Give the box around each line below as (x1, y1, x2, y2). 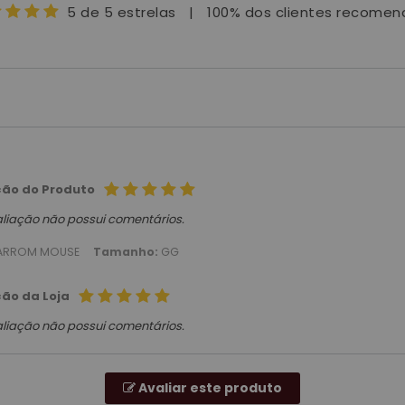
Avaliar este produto (136, 379, 282, 398)
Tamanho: (92, 244, 161, 260)
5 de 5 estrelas (67, 3, 176, 23)
